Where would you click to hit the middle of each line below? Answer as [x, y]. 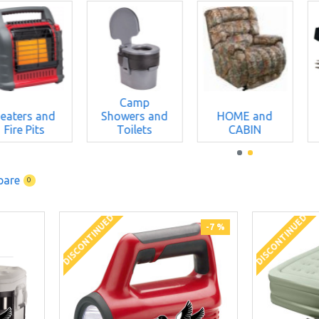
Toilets [135, 129]
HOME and [245, 116]
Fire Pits [24, 129]
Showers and [135, 116]
